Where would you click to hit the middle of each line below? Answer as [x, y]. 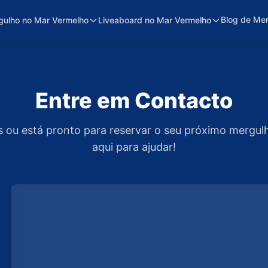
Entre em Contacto [134, 100]
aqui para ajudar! [134, 147]
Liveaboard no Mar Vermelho [155, 20]
